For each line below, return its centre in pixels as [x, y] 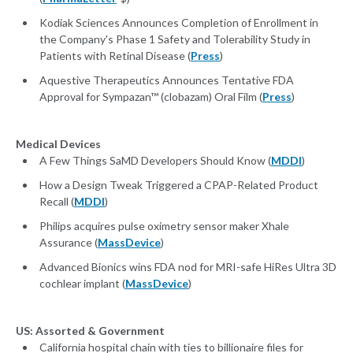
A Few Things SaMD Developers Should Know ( [155, 161]
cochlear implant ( [82, 284]
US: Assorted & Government [90, 331]
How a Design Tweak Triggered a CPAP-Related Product [179, 185]
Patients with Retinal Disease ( [115, 56]
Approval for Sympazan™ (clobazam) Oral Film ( [151, 97]
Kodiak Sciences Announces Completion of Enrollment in [179, 23]
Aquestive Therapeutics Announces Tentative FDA [167, 80]
